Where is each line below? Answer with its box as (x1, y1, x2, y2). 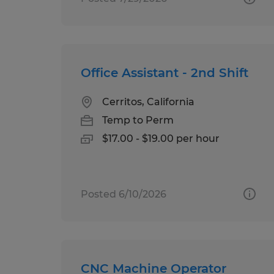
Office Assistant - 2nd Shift (81, 65, 248, 80)
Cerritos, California (102, 95, 194, 108)
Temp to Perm (102, 114, 174, 126)
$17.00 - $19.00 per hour (102, 132, 220, 144)
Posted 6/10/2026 (81, 188, 166, 200)
